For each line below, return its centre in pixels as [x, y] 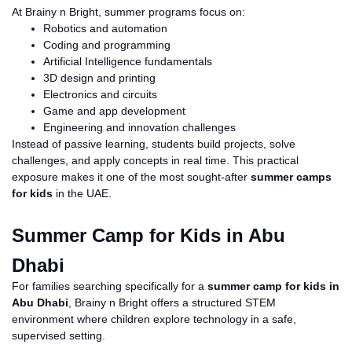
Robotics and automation [105, 28]
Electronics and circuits [100, 94]
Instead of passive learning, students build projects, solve [154, 143]
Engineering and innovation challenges [139, 127]
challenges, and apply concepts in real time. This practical [155, 160]
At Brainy [34, 11]
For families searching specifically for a [110, 286]
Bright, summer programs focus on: [157, 11]
